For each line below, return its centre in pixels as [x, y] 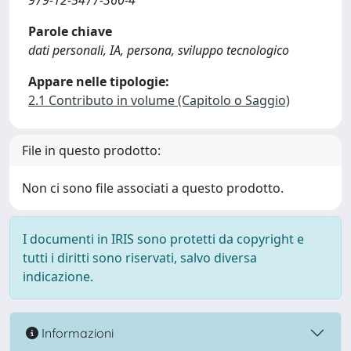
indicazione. [58, 277]
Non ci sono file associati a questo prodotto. [153, 188]
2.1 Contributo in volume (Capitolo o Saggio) [159, 100]
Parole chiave [70, 31]
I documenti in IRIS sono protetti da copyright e [163, 239]
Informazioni [76, 333]
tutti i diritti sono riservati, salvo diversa [140, 258]
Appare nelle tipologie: [99, 81]
